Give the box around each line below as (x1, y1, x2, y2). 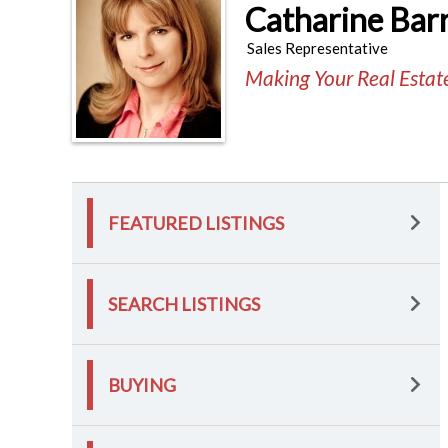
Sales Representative (247, 39, 388, 57)
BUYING (108, 374, 176, 396)
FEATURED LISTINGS (108, 212, 284, 234)
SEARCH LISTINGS (108, 293, 260, 315)
